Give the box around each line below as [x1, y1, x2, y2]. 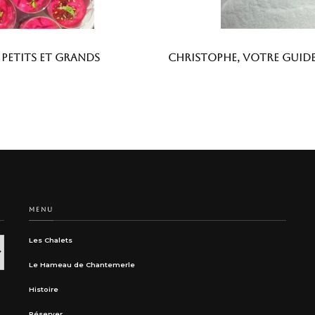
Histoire [28, 285, 58, 293]
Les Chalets [28, 236, 72, 244]
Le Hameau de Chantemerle [28, 260, 135, 269]
